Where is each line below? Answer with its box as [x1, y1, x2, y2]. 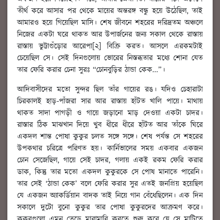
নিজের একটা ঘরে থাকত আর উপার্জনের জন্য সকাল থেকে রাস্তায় [17, 28, 203, 40]
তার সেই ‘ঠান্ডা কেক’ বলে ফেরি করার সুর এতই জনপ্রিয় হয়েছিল [17, 178, 203, 190]
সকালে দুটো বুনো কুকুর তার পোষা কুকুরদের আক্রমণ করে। [17, 201, 203, 213]
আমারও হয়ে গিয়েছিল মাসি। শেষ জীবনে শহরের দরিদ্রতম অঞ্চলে [17, 17, 203, 28]
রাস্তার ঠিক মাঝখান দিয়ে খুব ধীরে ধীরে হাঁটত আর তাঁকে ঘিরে [17, 119, 203, 131]
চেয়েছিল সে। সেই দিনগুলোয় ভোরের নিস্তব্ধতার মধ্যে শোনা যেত [17, 52, 203, 64]
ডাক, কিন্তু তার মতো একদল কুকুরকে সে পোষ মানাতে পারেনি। [17, 166, 203, 178]
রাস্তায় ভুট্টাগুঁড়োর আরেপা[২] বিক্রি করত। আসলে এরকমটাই [17, 40, 203, 52]
